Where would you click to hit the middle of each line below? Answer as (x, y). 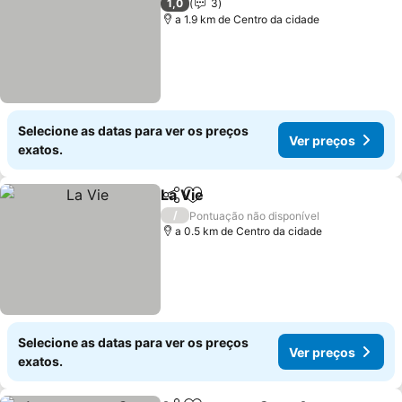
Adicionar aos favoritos (271, 204)
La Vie (183, 195)
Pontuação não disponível (255, 215)
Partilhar (187, 203)
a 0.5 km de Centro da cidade (249, 231)
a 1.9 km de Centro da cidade (248, 19)
